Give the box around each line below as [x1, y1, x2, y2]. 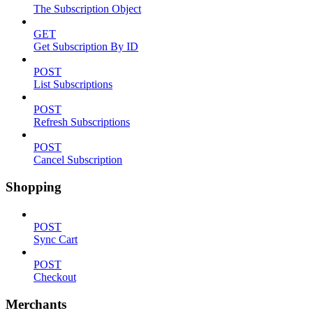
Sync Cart [34, 233, 78, 245]
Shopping [6, 180, 61, 195]
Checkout [34, 270, 76, 283]
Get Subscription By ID [34, 41, 138, 53]
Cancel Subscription [34, 154, 122, 166]
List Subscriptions [34, 78, 112, 91]
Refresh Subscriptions [34, 116, 130, 129]
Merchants [6, 296, 66, 312]
